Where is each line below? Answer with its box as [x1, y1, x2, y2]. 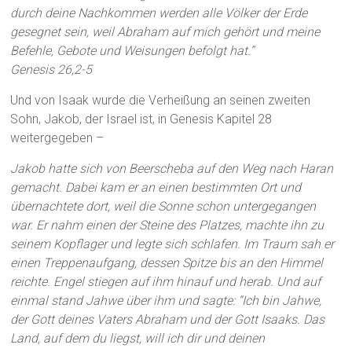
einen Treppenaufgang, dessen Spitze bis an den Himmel [10, 255, 324, 271]
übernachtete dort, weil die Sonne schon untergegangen [10, 199, 317, 214]
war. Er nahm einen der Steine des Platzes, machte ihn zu [10, 218, 324, 233]
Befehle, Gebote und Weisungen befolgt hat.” [10, 43, 255, 59]
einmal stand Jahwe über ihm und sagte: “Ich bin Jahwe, [10, 293, 322, 309]
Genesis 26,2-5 [10, 62, 93, 78]
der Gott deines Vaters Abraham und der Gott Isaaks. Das [10, 312, 325, 328]
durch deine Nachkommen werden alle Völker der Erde [10, 5, 308, 21]
